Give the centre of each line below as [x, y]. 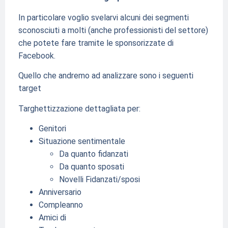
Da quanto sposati [91, 166]
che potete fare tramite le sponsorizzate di [96, 43]
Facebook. [37, 55]
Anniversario [60, 192]
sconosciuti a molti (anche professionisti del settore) [113, 30]
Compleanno [61, 205]
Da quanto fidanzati [93, 154]
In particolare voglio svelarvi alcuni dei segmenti [103, 17]
